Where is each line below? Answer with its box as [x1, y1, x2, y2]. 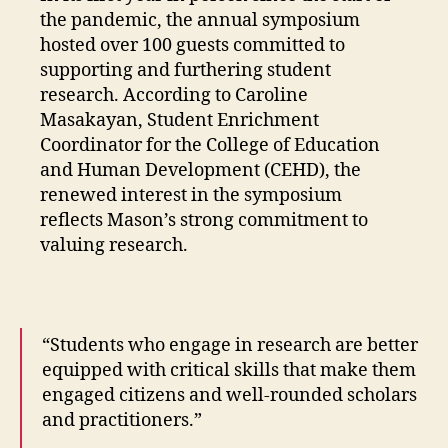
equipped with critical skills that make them [42, 358, 416, 382]
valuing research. [40, 233, 192, 257]
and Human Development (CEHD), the [40, 158, 361, 182]
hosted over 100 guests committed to [40, 33, 345, 57]
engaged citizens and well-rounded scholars [42, 383, 417, 407]
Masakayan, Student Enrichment [40, 108, 319, 132]
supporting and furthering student [40, 58, 331, 82]
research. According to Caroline [40, 83, 308, 107]
